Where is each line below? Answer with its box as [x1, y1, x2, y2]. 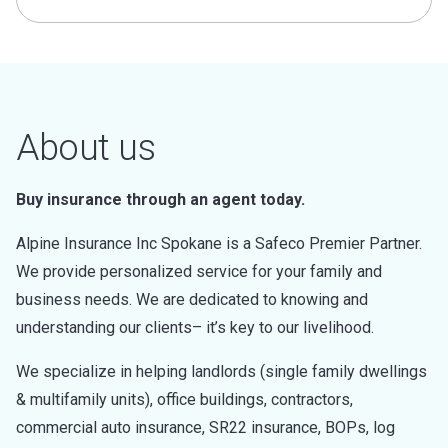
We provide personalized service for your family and [16, 262, 382, 281]
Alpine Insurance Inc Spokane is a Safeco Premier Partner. [16, 234, 422, 253]
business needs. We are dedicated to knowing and [16, 290, 368, 309]
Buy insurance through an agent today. [16, 190, 305, 209]
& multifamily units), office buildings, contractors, [16, 390, 353, 409]
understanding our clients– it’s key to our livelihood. [16, 318, 374, 337]
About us [16, 127, 155, 169]
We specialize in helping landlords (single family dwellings [16, 362, 427, 381]
